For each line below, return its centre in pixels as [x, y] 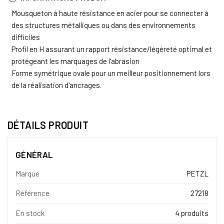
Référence [32, 193]
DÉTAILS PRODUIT [48, 125]
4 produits [192, 213]
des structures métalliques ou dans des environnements [103, 25]
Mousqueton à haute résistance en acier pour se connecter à [110, 13]
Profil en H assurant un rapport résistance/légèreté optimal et [112, 49]
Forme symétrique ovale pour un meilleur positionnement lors [111, 73]
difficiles [26, 37]
